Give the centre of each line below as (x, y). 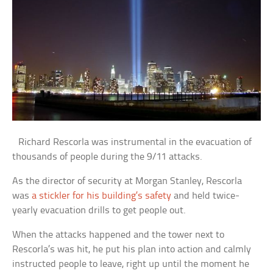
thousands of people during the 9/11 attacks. (109, 157)
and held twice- (206, 196)
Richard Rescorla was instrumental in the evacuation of (132, 142)
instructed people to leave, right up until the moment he (131, 264)
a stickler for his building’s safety (102, 196)
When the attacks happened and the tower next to (119, 235)
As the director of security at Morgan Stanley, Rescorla (127, 181)
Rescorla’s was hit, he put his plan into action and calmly (132, 249)
